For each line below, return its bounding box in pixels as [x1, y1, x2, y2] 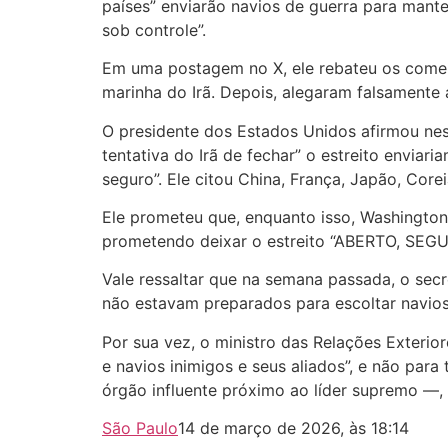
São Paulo [102, 418, 178, 439]
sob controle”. [102, 19, 206, 40]
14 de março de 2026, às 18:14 [178, 418, 409, 439]
